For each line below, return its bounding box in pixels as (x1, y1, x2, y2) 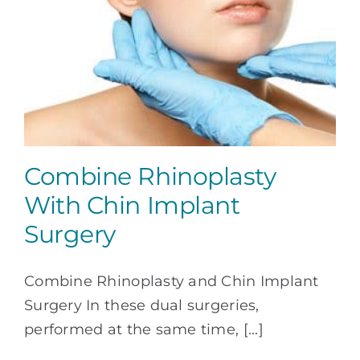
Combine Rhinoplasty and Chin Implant (24, 272, 319, 291)
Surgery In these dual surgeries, (24, 297, 260, 315)
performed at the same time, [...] (24, 321, 264, 339)
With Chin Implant (24, 190, 240, 221)
